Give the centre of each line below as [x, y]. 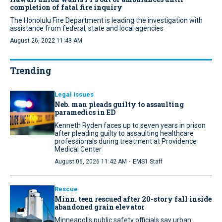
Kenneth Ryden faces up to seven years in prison [130, 126]
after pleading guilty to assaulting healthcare [124, 134]
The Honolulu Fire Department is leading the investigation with [106, 21]
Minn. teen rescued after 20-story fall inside [133, 199]
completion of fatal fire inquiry [66, 7]
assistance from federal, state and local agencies [87, 28]
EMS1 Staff [148, 162]
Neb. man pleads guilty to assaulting [119, 105]
